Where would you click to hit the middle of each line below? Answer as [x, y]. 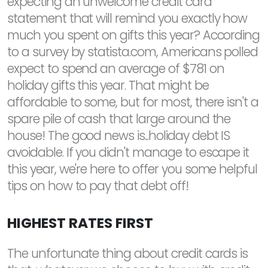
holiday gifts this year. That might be [108, 85]
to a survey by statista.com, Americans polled [133, 51]
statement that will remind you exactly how [127, 18]
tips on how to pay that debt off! [98, 185]
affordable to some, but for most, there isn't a [133, 102]
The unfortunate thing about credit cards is [128, 253]
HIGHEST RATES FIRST [80, 223]
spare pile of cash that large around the [119, 118]
